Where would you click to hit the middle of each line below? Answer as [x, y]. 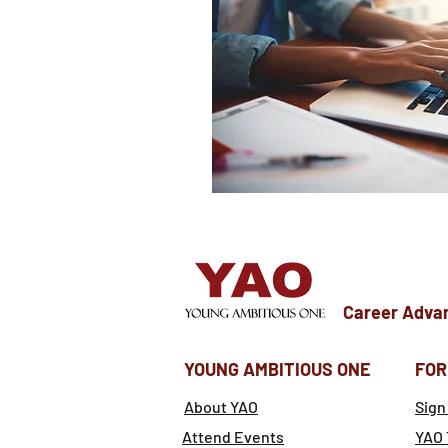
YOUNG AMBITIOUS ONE [277, 368]
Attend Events [233, 436]
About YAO [221, 406]
